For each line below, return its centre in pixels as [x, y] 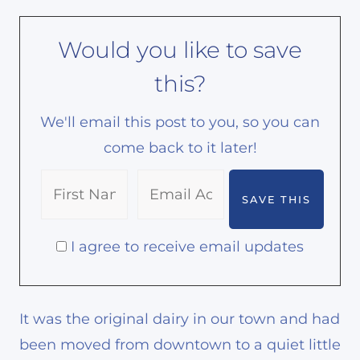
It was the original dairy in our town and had [180, 319]
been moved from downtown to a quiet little [180, 345]
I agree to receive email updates [187, 247]
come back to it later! [180, 148]
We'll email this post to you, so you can [180, 123]
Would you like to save [180, 50]
